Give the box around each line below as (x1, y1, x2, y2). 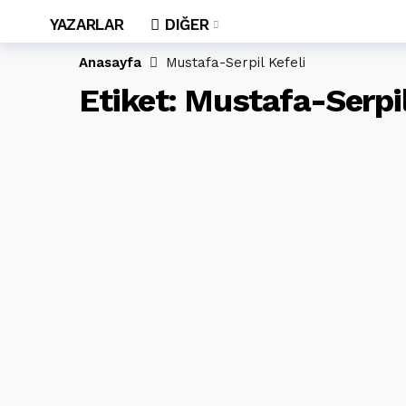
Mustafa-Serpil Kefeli (166, 54, 305, 71)
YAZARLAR (50, 15, 124, 34)
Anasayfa (79, 54, 141, 71)
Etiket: (79, 82, 185, 120)
